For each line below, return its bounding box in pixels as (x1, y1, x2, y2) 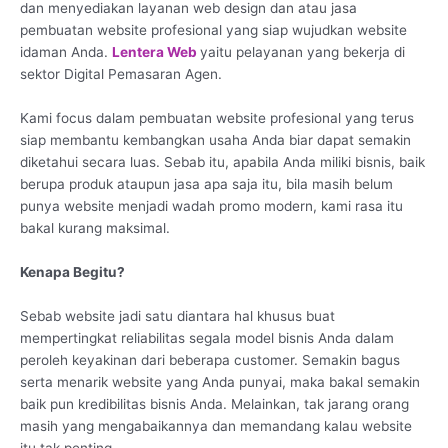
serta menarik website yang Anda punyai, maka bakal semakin (20, 373, 420, 390)
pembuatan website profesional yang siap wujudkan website (20, 21, 407, 38)
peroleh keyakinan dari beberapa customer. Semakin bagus (20, 351, 400, 368)
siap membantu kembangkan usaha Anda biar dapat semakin (20, 131, 411, 148)
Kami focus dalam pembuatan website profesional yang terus (20, 109, 414, 126)
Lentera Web (112, 43, 200, 60)
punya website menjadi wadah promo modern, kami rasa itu (20, 197, 403, 214)
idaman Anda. (20, 43, 112, 60)
